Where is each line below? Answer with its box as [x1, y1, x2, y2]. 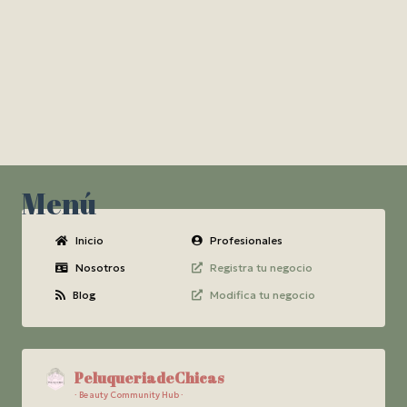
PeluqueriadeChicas [74, 368, 223, 388]
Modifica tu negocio [210, 288, 315, 302]
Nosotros [75, 261, 125, 274]
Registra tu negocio [210, 261, 313, 274]
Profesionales [210, 233, 283, 247]
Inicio [75, 233, 104, 247]
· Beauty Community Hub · [74, 390, 184, 401]
